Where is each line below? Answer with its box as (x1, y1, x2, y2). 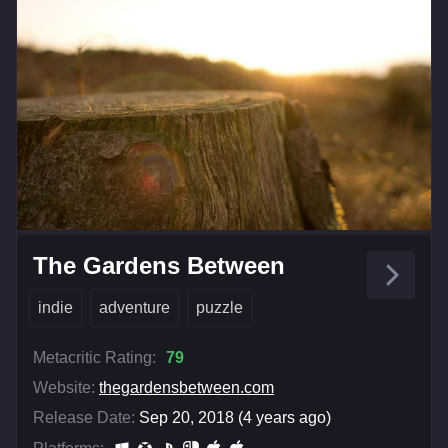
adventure (99, 298, 170, 316)
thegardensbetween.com (99, 378, 274, 396)
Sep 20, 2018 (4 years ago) (139, 408, 331, 426)
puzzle (196, 298, 243, 316)
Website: (33, 378, 95, 396)
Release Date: (33, 408, 135, 426)
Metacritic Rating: (33, 348, 156, 366)
